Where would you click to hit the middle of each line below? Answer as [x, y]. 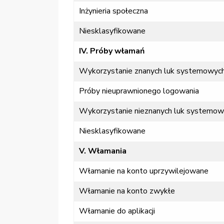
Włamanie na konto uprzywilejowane [144, 171]
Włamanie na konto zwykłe [127, 191]
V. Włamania [103, 151]
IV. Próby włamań [112, 51]
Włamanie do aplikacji [117, 211]
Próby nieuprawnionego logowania [139, 91]
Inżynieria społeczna [113, 11]
